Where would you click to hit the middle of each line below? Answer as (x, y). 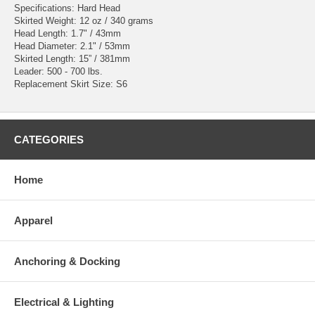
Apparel (33, 220)
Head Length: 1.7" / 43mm (67, 33)
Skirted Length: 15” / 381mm (72, 58)
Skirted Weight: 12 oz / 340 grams (84, 20)
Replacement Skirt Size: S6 (71, 84)
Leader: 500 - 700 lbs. (58, 71)
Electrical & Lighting (64, 302)
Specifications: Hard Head (67, 8)
